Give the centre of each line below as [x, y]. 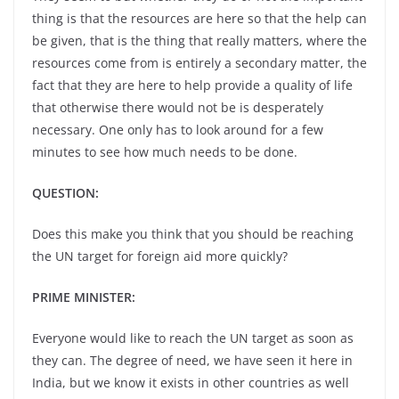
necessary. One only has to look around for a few [178, 130]
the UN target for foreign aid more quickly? [160, 256]
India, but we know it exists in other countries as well [191, 383]
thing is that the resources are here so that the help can [199, 18]
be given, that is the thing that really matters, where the [199, 41]
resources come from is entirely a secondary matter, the [199, 63]
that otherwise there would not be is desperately [178, 107]
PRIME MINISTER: [84, 297]
